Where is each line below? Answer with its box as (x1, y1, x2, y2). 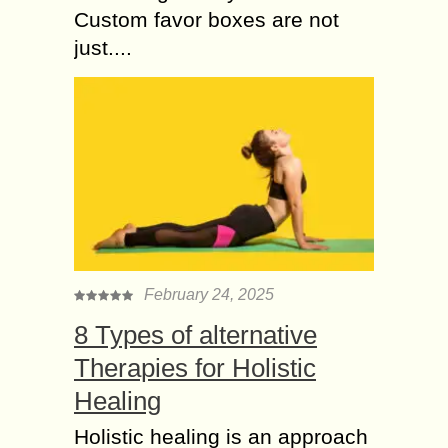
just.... (74, 35, 132, 59)
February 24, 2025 (144, 285, 274, 303)
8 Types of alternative (74, 319, 317, 350)
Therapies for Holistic (74, 352, 316, 383)
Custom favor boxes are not (74, 7, 339, 31)
